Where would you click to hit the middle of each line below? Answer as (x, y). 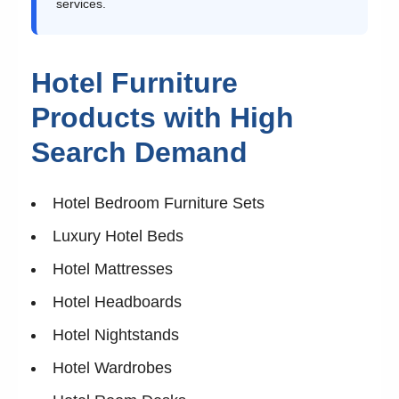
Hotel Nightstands (116, 334)
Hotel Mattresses (113, 269)
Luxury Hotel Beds (118, 236)
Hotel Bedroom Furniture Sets (159, 203)
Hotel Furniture (134, 82)
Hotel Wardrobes (112, 367)
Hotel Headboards (117, 301)
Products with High (163, 117)
